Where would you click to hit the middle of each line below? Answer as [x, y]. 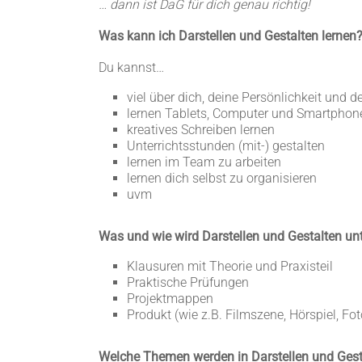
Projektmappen [170, 299]
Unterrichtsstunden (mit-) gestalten [226, 146]
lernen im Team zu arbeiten [204, 162]
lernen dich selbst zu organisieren [222, 178]
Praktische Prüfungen [188, 282]
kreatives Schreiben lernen [201, 130]
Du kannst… [131, 67]
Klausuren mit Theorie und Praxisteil [230, 266]
